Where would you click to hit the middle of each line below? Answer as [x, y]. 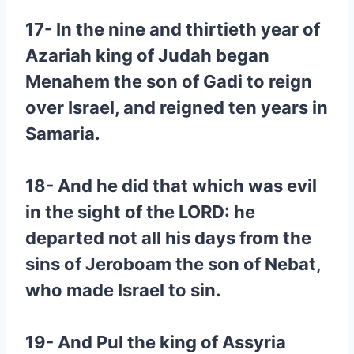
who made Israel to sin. [123, 290]
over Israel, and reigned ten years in [177, 107]
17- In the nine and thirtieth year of [173, 29]
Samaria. [63, 134]
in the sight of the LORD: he [140, 212]
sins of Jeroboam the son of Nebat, [173, 264]
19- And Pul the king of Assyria [156, 342]
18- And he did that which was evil [171, 186]
